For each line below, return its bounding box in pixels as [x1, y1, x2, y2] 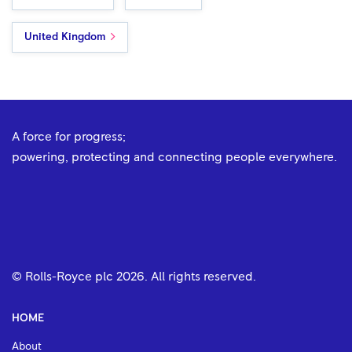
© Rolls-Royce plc [12, 269, 116, 283]
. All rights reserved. [145, 269, 256, 283]
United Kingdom [24, 31, 106, 42]
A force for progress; [12, 130, 126, 143]
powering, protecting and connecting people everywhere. [12, 150, 337, 163]
